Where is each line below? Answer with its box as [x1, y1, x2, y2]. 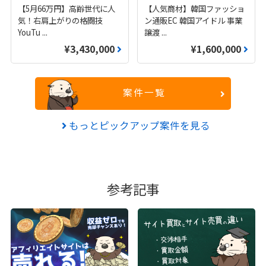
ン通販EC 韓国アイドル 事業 [144, 14, 242, 26]
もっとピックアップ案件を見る [66, 118, 210, 132]
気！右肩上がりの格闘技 [18, 14, 103, 26]
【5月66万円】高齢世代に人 [18, 2, 116, 14]
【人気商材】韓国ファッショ [144, 2, 245, 14]
